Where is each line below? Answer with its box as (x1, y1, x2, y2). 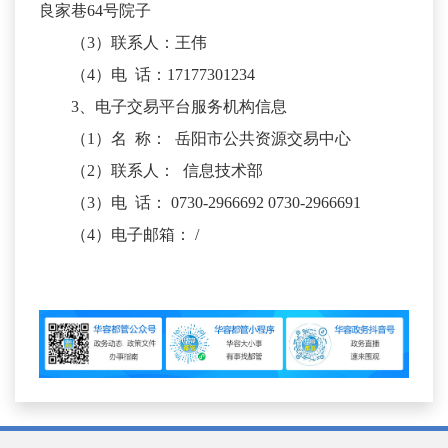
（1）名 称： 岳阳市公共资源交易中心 (71, 130, 359, 148)
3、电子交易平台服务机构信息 (71, 98, 287, 116)
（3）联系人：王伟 (71, 34, 207, 52)
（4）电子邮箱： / (71, 226, 211, 244)
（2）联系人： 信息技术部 (71, 162, 279, 180)
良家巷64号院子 (39, 2, 151, 20)
